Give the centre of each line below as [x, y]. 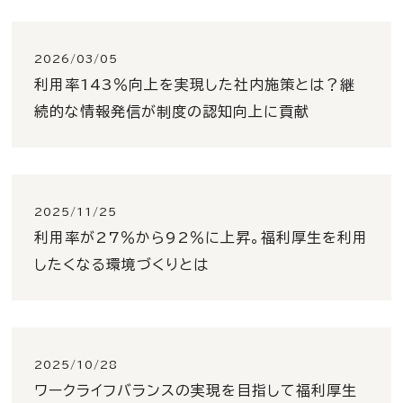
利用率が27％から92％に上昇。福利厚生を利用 [201, 237]
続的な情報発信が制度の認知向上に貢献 [172, 111]
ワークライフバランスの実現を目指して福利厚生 [196, 390]
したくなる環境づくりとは [129, 264]
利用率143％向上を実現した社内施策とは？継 [195, 84]
